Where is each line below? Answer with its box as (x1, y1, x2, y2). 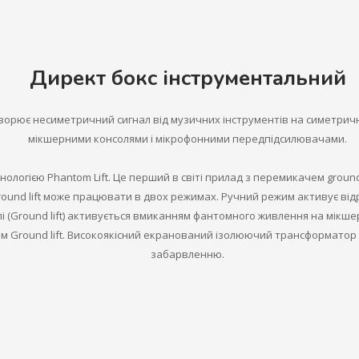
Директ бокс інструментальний (29, 64, 346, 92)
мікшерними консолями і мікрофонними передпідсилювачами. (28, 131, 347, 146)
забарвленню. (151, 247, 224, 261)
